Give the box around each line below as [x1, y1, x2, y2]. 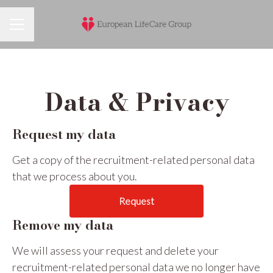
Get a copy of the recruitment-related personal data [12, 153, 255, 166]
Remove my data [12, 215, 113, 235]
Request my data [12, 124, 116, 144]
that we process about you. [12, 169, 137, 183]
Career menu [9, 24, 64, 37]
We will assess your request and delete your [12, 244, 219, 257]
